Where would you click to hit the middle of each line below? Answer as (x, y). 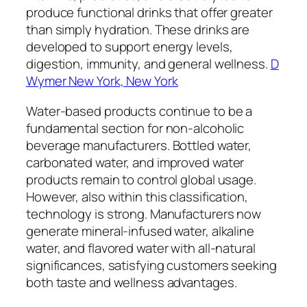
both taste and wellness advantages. (132, 282)
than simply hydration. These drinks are (138, 30)
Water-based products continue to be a (139, 111)
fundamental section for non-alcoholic (135, 128)
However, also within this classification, (137, 196)
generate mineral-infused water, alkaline (140, 231)
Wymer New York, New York (102, 81)
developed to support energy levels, (130, 47)
